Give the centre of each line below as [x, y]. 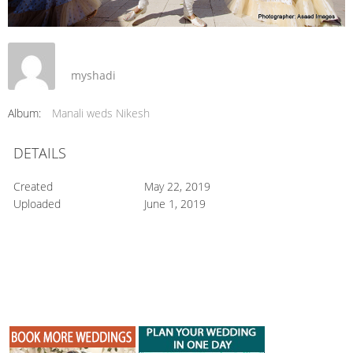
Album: [24, 113]
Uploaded [37, 203]
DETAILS [40, 152]
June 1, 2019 [175, 203]
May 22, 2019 [177, 186]
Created [33, 186]
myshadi [93, 76]
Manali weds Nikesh [101, 113]
